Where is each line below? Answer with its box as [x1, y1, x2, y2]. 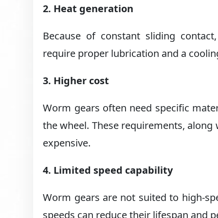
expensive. [43, 136, 91, 149]
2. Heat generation [43, 1, 134, 15]
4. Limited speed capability [43, 163, 173, 177]
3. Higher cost [43, 73, 109, 87]
